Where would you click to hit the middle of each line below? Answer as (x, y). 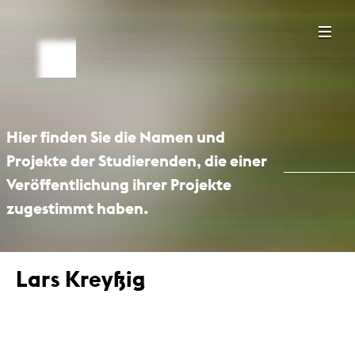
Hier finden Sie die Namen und (116, 136)
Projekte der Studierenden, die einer (137, 160)
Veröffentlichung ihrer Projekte (119, 184)
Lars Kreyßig (80, 279)
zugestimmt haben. (78, 208)
